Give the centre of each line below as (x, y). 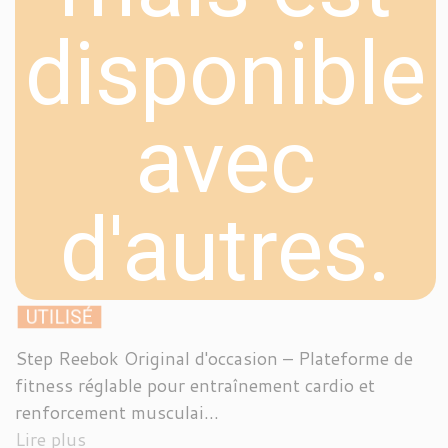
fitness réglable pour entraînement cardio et (195, 384)
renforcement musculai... (117, 411)
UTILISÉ (59, 317)
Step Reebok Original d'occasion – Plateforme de (214, 357)
